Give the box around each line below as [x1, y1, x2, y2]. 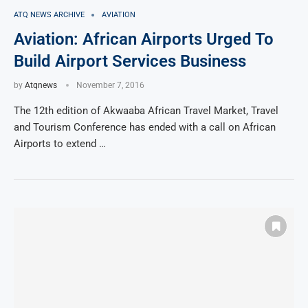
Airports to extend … [14, 137, 106, 151]
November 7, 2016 [76, 80, 144, 91]
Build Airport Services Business [14, 52, 246, 71]
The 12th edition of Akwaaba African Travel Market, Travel [14, 104, 278, 118]
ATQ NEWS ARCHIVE [14, 10, 85, 20]
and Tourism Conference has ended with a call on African [14, 121, 276, 134]
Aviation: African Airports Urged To [14, 30, 274, 49]
